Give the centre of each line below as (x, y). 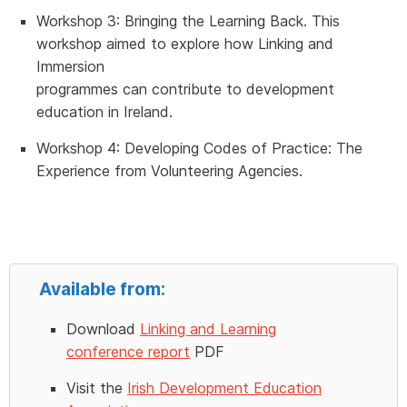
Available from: (102, 288)
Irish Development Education (224, 387)
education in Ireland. (104, 111)
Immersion (70, 66)
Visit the (97, 387)
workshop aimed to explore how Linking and (185, 43)
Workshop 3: (80, 20)
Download (103, 328)
